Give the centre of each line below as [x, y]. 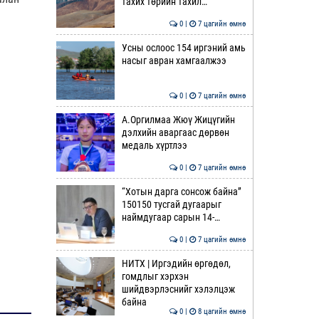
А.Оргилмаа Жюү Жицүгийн [178, 120]
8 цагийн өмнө [221, 312]
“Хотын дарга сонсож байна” [181, 192]
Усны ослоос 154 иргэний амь [183, 48]
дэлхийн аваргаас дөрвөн [175, 132]
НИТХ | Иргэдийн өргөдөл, [176, 263]
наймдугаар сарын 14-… [171, 217]
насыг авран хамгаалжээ [174, 61]
